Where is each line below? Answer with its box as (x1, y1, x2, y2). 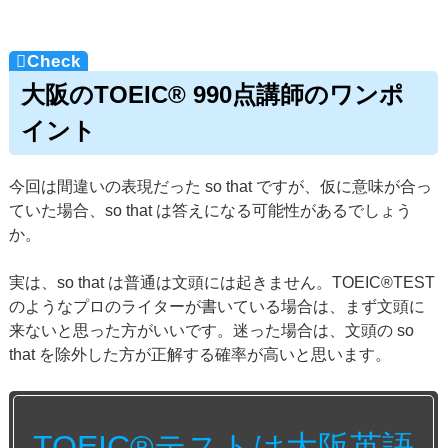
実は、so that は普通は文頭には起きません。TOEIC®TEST (9, 274, 436, 292)
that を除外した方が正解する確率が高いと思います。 (9, 346, 392, 364)
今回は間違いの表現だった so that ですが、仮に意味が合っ (9, 178, 433, 196)
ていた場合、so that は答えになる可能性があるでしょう (9, 202, 413, 220)
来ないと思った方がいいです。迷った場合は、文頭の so (9, 322, 415, 340)
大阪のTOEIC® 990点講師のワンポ (21, 81, 405, 109)
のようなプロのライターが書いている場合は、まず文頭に (9, 298, 426, 316)
